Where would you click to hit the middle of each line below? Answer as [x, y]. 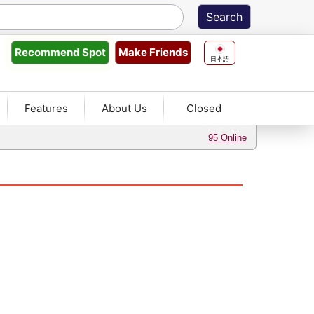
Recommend [48, 52]
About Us [125, 108]
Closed [204, 108]
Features [47, 108]
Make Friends [153, 52]
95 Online [227, 138]
